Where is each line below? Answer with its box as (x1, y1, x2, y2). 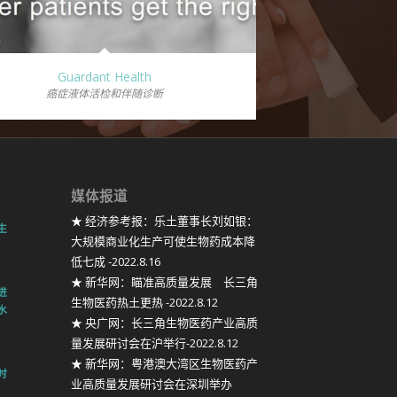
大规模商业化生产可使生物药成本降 (70, 233, 255, 250)
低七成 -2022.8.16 (70, 253, 160, 270)
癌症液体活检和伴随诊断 (45, 86, 163, 102)
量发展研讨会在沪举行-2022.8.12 (70, 335, 238, 352)
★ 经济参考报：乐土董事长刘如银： (70, 213, 258, 230)
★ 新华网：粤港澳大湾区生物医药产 (70, 355, 258, 372)
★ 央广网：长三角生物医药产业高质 (70, 315, 258, 331)
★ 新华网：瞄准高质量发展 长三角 (70, 274, 258, 291)
